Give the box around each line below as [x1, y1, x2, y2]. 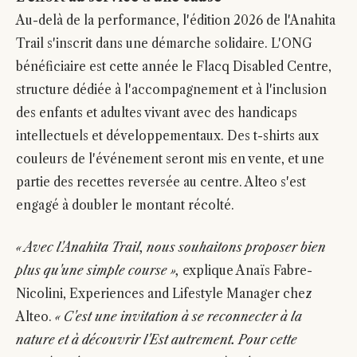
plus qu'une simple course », [16, 263, 179, 278]
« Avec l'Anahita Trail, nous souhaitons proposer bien [16, 240, 326, 255]
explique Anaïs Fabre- [179, 263, 312, 278]
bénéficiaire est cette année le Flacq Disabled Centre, [16, 59, 331, 74]
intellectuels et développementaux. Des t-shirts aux [16, 128, 319, 143]
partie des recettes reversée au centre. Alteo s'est [16, 175, 306, 190]
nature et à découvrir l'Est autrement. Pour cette [16, 332, 297, 347]
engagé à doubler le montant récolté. [16, 198, 234, 213]
